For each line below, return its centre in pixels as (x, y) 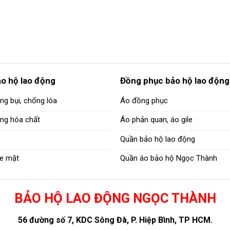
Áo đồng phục (144, 100)
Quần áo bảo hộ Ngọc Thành (168, 158)
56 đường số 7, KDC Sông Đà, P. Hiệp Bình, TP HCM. (115, 220)
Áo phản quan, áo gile (156, 120)
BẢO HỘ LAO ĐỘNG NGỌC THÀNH (115, 198)
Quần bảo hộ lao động (157, 139)
